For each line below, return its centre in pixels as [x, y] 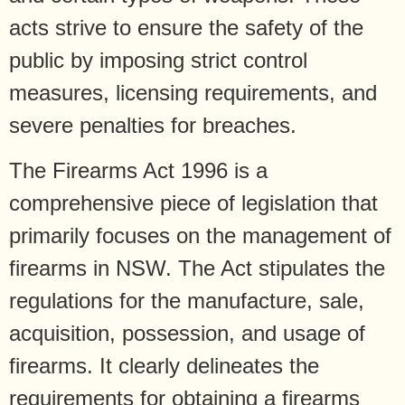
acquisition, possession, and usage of [187, 334]
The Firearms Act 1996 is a [138, 171]
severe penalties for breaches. [153, 125]
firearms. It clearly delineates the [164, 366]
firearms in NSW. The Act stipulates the [197, 268]
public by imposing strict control [158, 60]
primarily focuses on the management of [200, 236]
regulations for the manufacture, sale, [187, 301]
